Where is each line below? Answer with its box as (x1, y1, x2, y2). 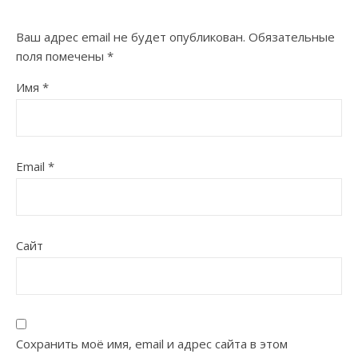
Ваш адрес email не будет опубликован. (16, 29, 245, 46)
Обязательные (249, 29, 335, 46)
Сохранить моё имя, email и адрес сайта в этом (16, 336, 288, 352)
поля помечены (16, 48, 107, 65)
